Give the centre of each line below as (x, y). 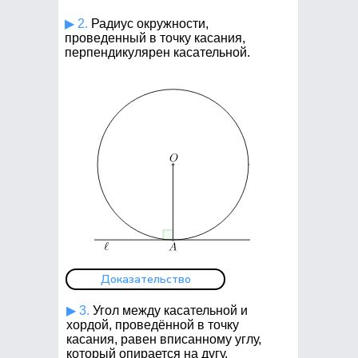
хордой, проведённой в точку (153, 325)
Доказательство (145, 279)
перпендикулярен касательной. (157, 52)
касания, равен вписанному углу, (164, 339)
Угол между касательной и (169, 310)
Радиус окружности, (148, 24)
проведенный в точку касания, (155, 38)
